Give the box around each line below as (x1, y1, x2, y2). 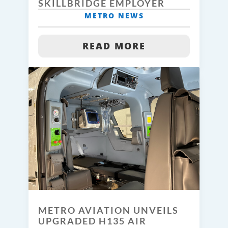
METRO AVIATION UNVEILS (38, 204, 179, 216)
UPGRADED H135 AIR (38, 215, 147, 226)
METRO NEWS (84, 11, 144, 21)
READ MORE (82, 40, 146, 52)
